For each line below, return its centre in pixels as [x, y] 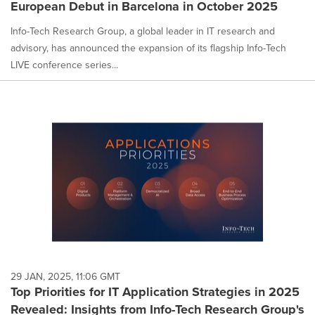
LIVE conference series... [64, 64]
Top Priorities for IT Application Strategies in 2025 [155, 292]
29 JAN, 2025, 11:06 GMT [65, 277]
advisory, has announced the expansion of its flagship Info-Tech [148, 47]
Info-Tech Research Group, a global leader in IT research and [143, 31]
